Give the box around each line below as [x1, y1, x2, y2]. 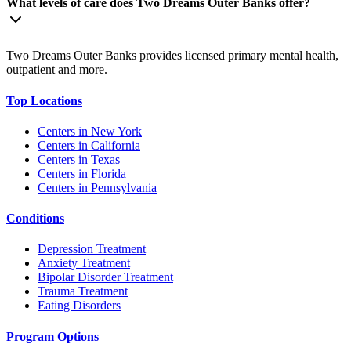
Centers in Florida [38, 166, 126, 180]
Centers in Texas [38, 152, 120, 166]
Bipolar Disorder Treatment [38, 270, 173, 284]
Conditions [6, 212, 64, 226]
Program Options [6, 329, 99, 343]
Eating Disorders [38, 299, 121, 313]
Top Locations [6, 93, 82, 107]
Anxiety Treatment [38, 256, 130, 270]
